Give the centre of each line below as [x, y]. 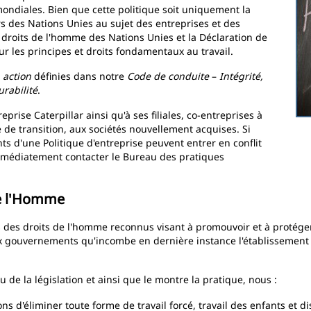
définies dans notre [79, 76]
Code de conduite [169, 76]
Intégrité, [241, 76]
